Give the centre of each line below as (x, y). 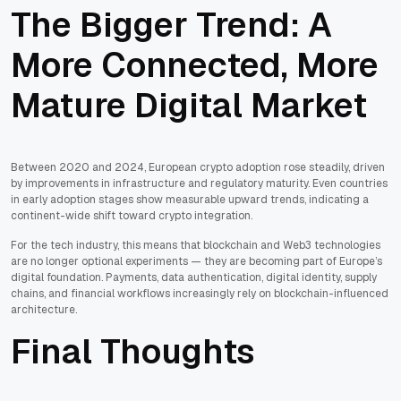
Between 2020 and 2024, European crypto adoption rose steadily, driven (198, 168)
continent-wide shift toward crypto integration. (132, 216)
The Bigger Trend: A (171, 25)
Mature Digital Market (189, 106)
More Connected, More (195, 65)
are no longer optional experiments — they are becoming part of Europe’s (196, 262)
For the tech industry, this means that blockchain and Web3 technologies (196, 246)
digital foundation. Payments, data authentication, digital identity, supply (194, 278)
